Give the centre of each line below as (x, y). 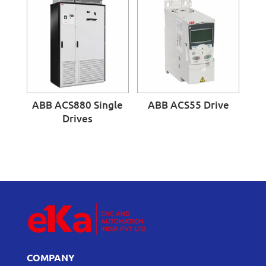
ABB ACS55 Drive (188, 105)
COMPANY (50, 257)
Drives (78, 119)
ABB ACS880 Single (78, 105)
